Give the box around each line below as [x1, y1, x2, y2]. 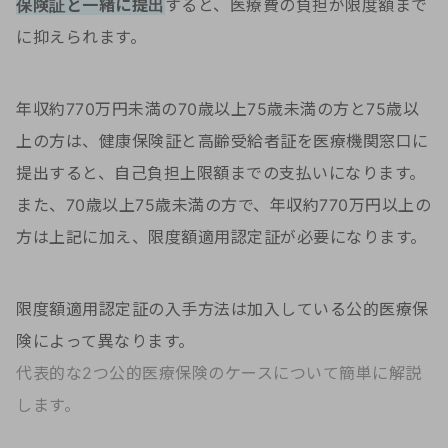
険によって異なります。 [16, 331, 195, 352]
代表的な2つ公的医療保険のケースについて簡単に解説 [16, 363, 422, 384]
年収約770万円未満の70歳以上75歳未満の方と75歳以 [16, 99, 419, 120]
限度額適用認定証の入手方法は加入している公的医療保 [16, 299, 429, 320]
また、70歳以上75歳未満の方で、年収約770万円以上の [16, 195, 431, 216]
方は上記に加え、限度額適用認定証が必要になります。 [16, 227, 427, 248]
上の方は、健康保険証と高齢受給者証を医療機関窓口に [16, 131, 429, 152]
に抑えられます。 [16, 27, 146, 48]
